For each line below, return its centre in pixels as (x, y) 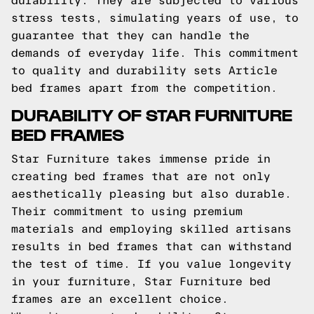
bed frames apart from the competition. (144, 88)
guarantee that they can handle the (130, 35)
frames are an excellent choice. (120, 299)
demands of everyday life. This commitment (155, 53)
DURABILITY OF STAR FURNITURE (152, 114)
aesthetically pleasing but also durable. (151, 194)
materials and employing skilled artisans (151, 229)
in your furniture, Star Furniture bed (141, 281)
